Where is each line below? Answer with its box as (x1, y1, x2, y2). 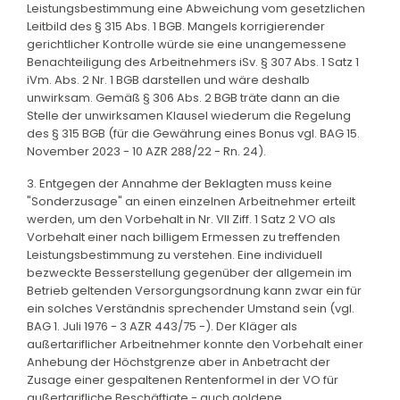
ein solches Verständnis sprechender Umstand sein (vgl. (27, 299, 354, 317)
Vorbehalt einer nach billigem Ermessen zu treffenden (27, 228, 340, 246)
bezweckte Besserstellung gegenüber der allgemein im (27, 263, 352, 281)
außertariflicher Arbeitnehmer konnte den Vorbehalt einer (27, 335, 363, 353)
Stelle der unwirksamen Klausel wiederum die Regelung (27, 106, 351, 124)
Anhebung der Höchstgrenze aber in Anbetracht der (27, 353, 330, 371)
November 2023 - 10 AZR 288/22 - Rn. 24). (27, 142, 266, 160)
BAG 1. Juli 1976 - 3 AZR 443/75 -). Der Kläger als (27, 317, 297, 335)
